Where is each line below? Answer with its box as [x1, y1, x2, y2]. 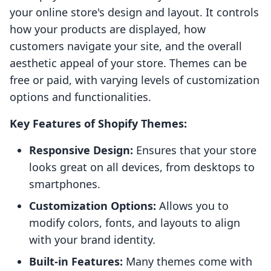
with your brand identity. [29, 232, 155, 247]
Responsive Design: [29, 143, 133, 158]
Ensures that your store [133, 143, 256, 158]
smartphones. [29, 177, 100, 192]
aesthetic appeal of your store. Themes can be [10, 56, 247, 71]
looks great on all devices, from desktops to [29, 160, 255, 175]
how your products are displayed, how [10, 22, 206, 37]
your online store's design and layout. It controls [10, 5, 259, 20]
